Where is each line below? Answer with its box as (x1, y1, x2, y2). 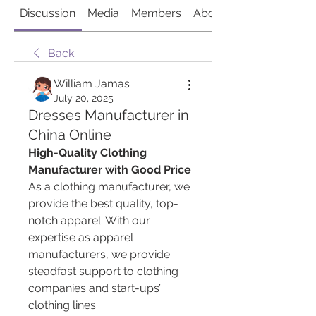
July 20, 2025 (54, 92, 114, 104)
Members (130, 6, 181, 20)
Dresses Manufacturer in (28, 107, 189, 123)
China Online (28, 126, 111, 143)
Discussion (20, 6, 76, 20)
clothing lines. (28, 298, 98, 312)
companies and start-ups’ (28, 281, 161, 295)
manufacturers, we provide (28, 248, 170, 261)
